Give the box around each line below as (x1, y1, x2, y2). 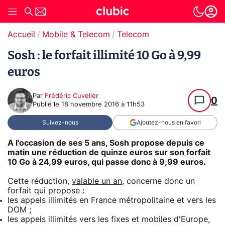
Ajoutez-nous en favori (136, 120, 201, 126)
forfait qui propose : (8, 186, 84, 195)
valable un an (72, 177, 122, 185)
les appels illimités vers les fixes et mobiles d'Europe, (8, 215, 210, 223)
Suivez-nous (42, 120, 78, 126)
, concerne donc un (122, 177, 195, 185)
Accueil (8, 31, 35, 39)
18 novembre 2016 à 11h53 (61, 101, 145, 108)
